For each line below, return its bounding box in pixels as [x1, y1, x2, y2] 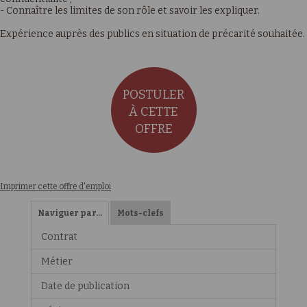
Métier [40, 256, 73, 267]
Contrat [40, 231, 77, 243]
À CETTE [129, 104, 178, 119]
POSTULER [123, 87, 184, 102]
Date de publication [40, 280, 130, 292]
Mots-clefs [116, 208, 164, 218]
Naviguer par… [37, 208, 102, 218]
